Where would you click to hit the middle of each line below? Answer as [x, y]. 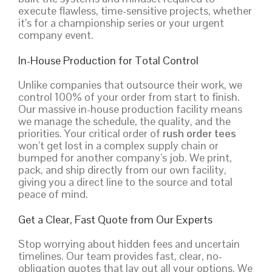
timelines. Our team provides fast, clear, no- [120, 256]
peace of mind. [53, 194]
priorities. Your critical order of [90, 133]
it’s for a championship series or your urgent [121, 22]
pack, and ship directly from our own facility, [122, 169]
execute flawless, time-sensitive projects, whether [135, 10]
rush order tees [199, 133]
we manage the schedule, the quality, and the [124, 121]
